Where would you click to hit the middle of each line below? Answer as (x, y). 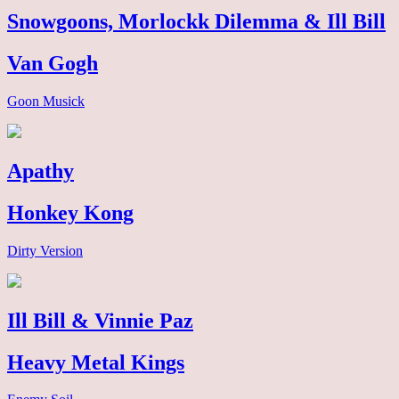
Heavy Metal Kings (96, 362)
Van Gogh (53, 64)
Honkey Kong (70, 212)
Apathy (41, 171)
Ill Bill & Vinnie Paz (100, 320)
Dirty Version (45, 250)
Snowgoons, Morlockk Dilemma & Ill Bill (196, 22)
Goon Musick (46, 102)
